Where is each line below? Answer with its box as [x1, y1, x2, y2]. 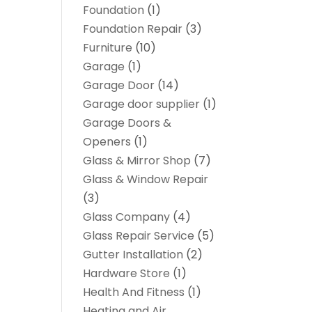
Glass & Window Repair [83, 171, 209, 187]
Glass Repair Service [83, 228, 195, 244]
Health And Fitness [83, 284, 185, 300]
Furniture [83, 40, 133, 56]
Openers [83, 134, 132, 150]
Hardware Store [83, 265, 171, 281]
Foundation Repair [83, 21, 183, 37]
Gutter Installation [83, 247, 184, 263]
